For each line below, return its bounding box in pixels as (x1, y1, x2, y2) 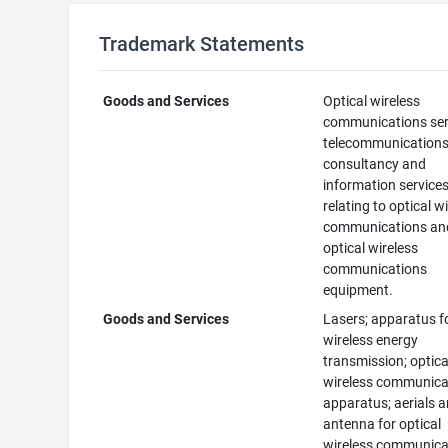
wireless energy (323, 332, 419, 348)
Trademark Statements (98, 32, 304, 56)
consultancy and (323, 156, 427, 172)
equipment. (323, 282, 394, 298)
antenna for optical (323, 416, 442, 432)
